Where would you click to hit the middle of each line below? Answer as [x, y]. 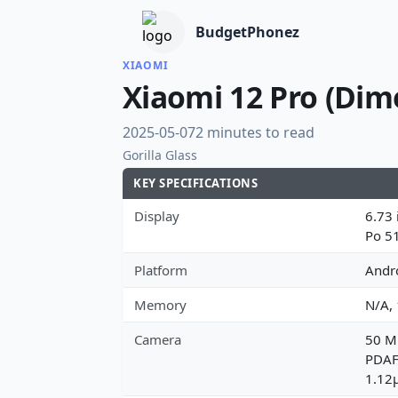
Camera [158, 339]
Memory [160, 304]
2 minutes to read [255, 132]
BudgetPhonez [247, 32]
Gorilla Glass [160, 155]
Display [157, 215]
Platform [161, 270]
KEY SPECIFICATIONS [196, 183]
